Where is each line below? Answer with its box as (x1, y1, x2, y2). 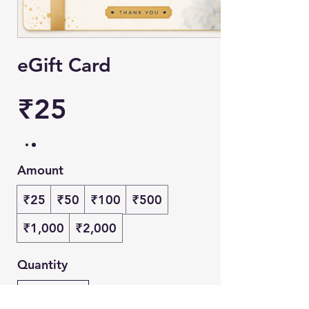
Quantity (17, 257, 68, 272)
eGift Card (17, 53, 111, 77)
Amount (17, 162, 63, 178)
